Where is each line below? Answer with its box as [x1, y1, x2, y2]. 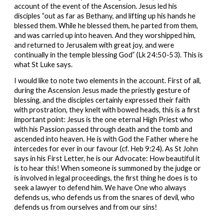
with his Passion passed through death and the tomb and [14, 125, 193, 134]
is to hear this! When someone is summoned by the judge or [14, 164, 201, 173]
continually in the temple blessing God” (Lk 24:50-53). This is [14, 50, 203, 59]
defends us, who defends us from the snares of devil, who [14, 193, 195, 202]
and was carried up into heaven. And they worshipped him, [14, 31, 196, 39]
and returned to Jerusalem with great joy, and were [14, 40, 175, 49]
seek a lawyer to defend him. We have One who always [14, 183, 187, 192]
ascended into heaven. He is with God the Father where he [14, 135, 199, 144]
